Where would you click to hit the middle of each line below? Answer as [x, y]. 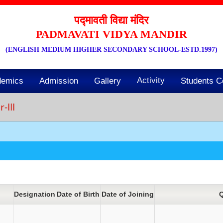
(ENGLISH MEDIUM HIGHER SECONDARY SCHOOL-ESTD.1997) [111, 50]
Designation [35, 194]
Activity [151, 80]
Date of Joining [127, 194]
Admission [59, 81]
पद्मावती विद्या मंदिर [111, 20]
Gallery [108, 81]
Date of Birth [78, 194]
